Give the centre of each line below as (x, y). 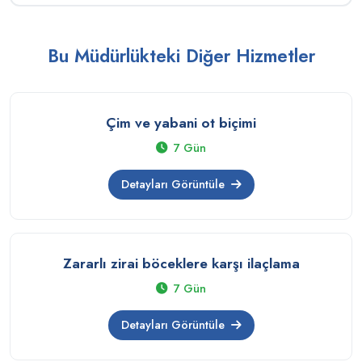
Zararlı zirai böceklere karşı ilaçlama (181, 263)
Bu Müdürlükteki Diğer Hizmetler (181, 56)
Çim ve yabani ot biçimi (181, 123)
